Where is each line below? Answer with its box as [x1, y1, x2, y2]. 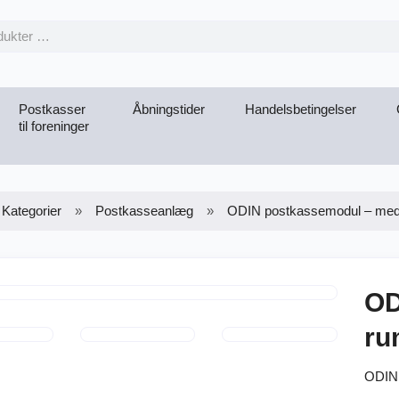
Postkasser [18, 101, 85, 117]
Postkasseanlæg [95, 202, 194, 218]
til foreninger [18, 118, 89, 134]
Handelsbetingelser [245, 101, 356, 117]
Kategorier [2, 202, 62, 218]
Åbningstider [133, 101, 205, 117]
